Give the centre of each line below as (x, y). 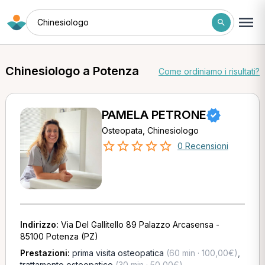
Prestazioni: (46, 253)
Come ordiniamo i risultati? (209, 71)
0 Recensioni (203, 146)
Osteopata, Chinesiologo (150, 130)
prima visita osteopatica (118, 253)
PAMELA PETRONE (154, 115)
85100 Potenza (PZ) (59, 236)
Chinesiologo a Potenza (72, 71)
